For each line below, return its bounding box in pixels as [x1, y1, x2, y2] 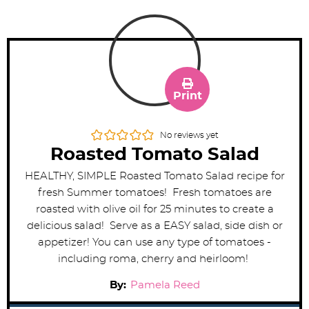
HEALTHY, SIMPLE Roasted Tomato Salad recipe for [24, 171, 285, 182]
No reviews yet [159, 131, 219, 140]
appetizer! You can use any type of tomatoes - [38, 237, 271, 248]
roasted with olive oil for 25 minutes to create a [35, 204, 274, 215]
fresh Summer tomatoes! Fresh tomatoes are [37, 188, 272, 199]
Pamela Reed [130, 280, 200, 291]
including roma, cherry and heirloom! [58, 254, 251, 265]
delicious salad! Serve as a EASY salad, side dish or [26, 221, 283, 232]
